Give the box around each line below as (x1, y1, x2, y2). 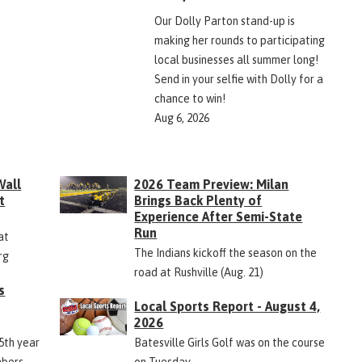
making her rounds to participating (154, 33, 325, 47)
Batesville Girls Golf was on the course (134, 335, 326, 349)
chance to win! (154, 91, 225, 105)
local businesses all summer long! (154, 53, 318, 66)
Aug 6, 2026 (154, 111, 209, 124)
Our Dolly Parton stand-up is (154, 14, 295, 27)
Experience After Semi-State (134, 208, 303, 224)
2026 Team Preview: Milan (134, 176, 289, 192)
